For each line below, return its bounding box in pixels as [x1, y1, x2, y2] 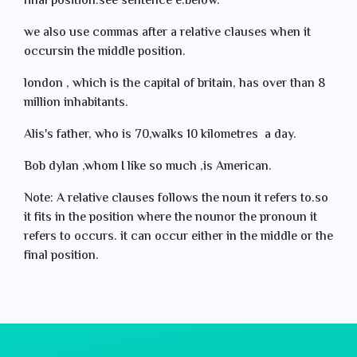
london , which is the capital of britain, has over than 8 [24, 74, 325, 94]
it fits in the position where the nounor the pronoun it [24, 208, 317, 228]
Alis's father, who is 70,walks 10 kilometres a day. [24, 125, 296, 145]
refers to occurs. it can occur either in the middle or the [24, 227, 333, 247]
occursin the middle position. [24, 42, 186, 62]
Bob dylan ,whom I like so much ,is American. [24, 157, 272, 177]
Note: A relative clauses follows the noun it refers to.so [24, 189, 328, 209]
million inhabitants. [24, 93, 128, 113]
